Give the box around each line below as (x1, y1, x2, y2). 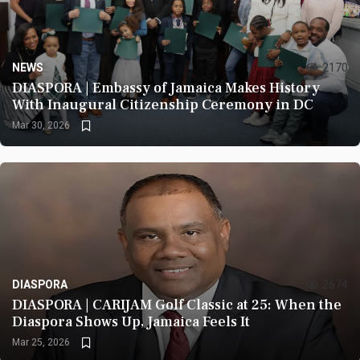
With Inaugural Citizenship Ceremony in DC (12, 96, 313, 114)
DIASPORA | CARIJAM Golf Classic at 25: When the (12, 296, 342, 314)
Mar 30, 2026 (12, 118, 70, 133)
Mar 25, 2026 (12, 335, 70, 350)
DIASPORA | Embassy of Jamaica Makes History (12, 79, 320, 97)
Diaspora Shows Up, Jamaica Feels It (12, 313, 250, 331)
